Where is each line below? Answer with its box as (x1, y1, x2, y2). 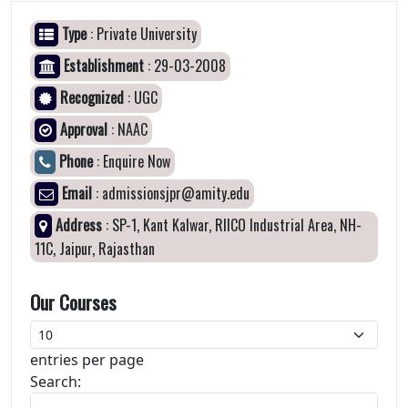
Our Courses (30, 288, 117, 316)
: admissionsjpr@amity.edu (92, 182, 250, 204)
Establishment (64, 55, 144, 76)
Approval (60, 118, 107, 140)
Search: (30, 372, 81, 392)
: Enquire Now (93, 150, 170, 172)
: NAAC (107, 118, 148, 140)
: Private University (87, 23, 197, 45)
